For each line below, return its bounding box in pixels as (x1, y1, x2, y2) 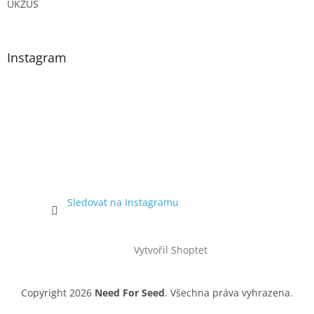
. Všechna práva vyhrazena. (165, 286, 293, 300)
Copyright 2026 (21, 286, 95, 300)
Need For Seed (95, 286, 165, 300)
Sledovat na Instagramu (67, 196, 179, 210)
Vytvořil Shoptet (133, 243, 207, 257)
